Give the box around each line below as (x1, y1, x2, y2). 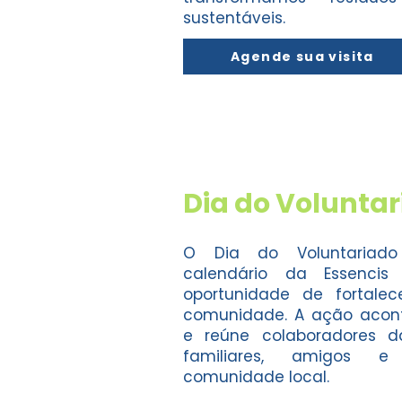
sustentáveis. (183, 7, 290, 29)
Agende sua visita (231, 47, 374, 66)
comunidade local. (183, 366, 334, 388)
